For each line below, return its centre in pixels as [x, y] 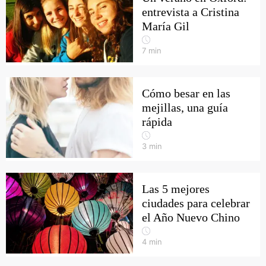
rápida [157, 122]
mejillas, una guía [185, 107]
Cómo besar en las [186, 93]
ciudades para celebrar [196, 203]
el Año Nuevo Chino [191, 217]
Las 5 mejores [176, 189]
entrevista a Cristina [191, 12]
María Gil [166, 26]
